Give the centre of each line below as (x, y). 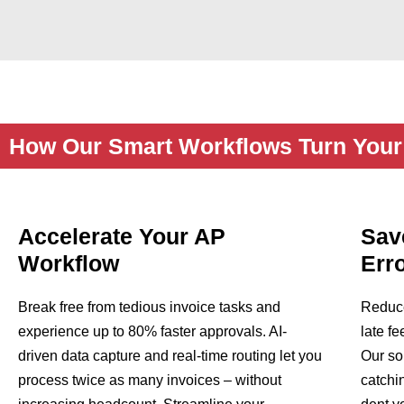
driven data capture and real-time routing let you (170, 356)
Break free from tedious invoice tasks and (149, 308)
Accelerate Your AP (122, 237)
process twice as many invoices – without (150, 381)
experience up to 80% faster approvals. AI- (152, 332)
